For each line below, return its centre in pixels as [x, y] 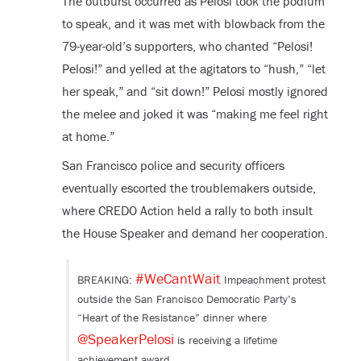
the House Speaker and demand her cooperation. [195, 232]
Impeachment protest [273, 279]
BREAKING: [106, 279]
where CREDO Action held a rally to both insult [187, 210]
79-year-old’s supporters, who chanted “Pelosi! [187, 46]
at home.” [88, 136]
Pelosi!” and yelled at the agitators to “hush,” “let [193, 68]
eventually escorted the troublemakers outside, [189, 187]
